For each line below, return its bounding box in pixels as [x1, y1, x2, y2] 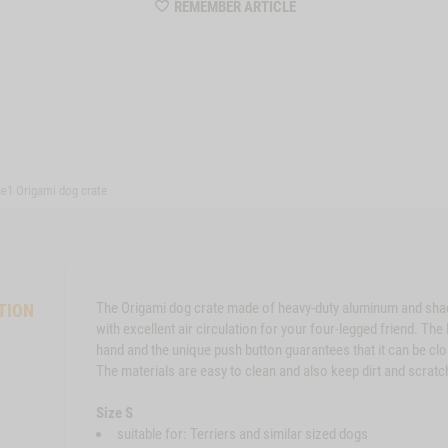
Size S [95, 404, 133, 422]
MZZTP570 [295, 17, 363, 35]
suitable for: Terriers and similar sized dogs [116, 425, 368, 443]
